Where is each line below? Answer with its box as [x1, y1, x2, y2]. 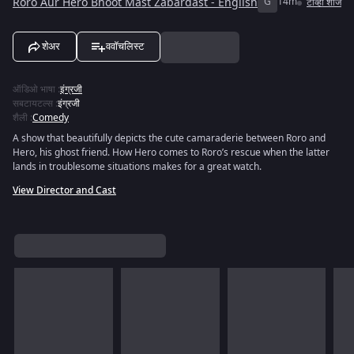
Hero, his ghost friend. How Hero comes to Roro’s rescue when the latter [13, 145, 330, 160]
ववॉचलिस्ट [106, 40, 144, 52]
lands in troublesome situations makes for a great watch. [13, 160, 262, 174]
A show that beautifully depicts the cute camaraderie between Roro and [13, 131, 326, 145]
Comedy [32, 111, 69, 125]
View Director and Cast [13, 183, 116, 198]
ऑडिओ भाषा [13, 82, 55, 96]
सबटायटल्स [13, 96, 53, 111]
